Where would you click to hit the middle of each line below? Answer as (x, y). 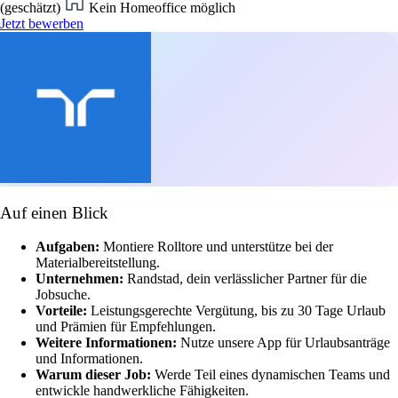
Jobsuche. (63, 295)
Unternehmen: (81, 279)
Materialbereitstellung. (98, 263)
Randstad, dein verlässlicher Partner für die (247, 279)
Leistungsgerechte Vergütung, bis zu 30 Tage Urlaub (238, 311)
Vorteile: (63, 311)
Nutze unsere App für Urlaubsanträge (285, 343)
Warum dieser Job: (95, 375)
